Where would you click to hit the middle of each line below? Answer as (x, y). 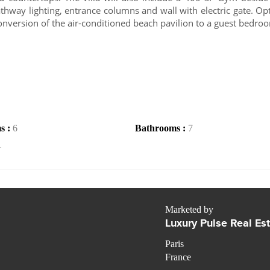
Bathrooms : (162, 128)
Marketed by (189, 210)
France (178, 257)
